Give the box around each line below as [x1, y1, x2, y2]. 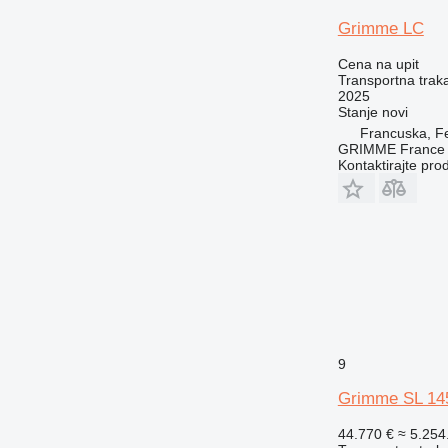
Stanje [337, 103, 378, 120]
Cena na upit [337, 55, 419, 72]
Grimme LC [337, 18, 424, 38]
